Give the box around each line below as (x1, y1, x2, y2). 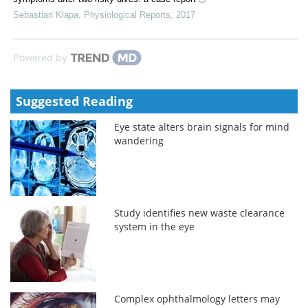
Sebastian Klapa (13, 10, 78, 21)
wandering (114, 134, 164, 148)
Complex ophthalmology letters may (114, 292, 280, 306)
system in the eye (114, 220, 195, 234)
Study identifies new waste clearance (114, 206, 285, 220)
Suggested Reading (16, 93, 133, 110)
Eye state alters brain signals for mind (114, 120, 290, 134)
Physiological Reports (84, 10, 170, 21)
